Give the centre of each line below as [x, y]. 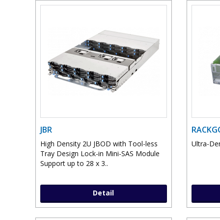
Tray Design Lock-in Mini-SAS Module [100, 154]
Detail [104, 193]
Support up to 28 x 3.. [74, 164]
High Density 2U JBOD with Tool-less [99, 144]
